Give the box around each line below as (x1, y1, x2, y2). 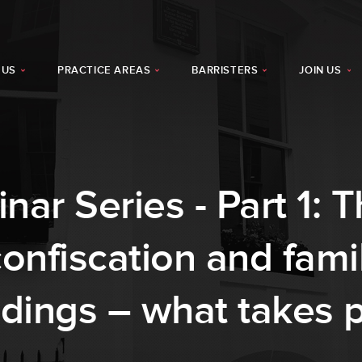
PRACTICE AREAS (57, 64, 151, 77)
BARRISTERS (192, 64, 259, 77)
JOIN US (299, 64, 342, 77)
